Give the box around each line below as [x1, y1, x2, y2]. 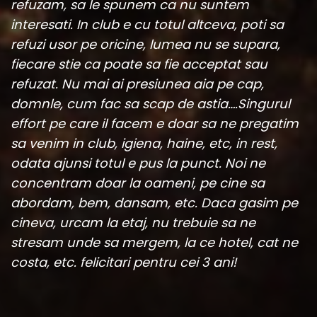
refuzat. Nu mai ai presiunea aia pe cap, [11, 74, 264, 93]
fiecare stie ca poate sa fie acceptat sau [11, 54, 267, 73]
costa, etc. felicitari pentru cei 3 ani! [11, 253, 236, 271]
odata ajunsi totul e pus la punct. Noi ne [11, 154, 265, 172]
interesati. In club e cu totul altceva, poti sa [11, 15, 284, 33]
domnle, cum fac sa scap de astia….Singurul [11, 94, 290, 113]
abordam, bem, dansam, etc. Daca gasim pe [11, 193, 298, 212]
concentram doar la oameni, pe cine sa [11, 173, 265, 192]
